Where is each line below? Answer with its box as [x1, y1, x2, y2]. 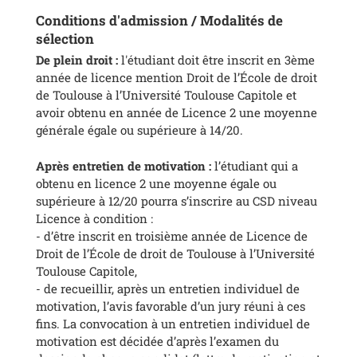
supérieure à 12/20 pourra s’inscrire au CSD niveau [36, 192, 317, 209]
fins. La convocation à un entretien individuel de [36, 315, 310, 331]
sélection [36, 29, 94, 49]
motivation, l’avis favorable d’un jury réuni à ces [36, 297, 305, 314]
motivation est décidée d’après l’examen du [36, 332, 279, 349]
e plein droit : [44, 52, 118, 69]
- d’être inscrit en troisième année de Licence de [36, 227, 308, 244]
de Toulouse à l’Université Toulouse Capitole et [36, 87, 296, 104]
